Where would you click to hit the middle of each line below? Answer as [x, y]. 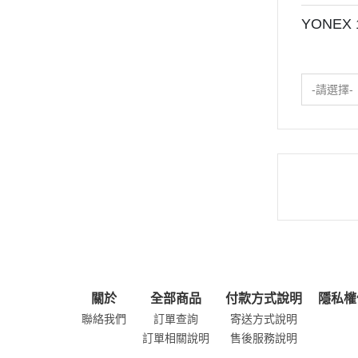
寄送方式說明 [264, 319]
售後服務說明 [264, 338]
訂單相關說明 [176, 338]
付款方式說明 [264, 299]
